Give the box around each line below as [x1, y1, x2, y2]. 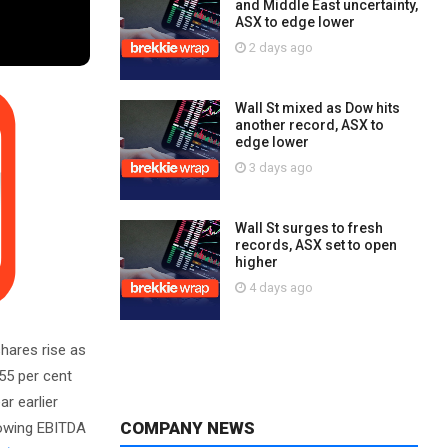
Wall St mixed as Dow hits [234, 100, 400, 116]
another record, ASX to [234, 117, 384, 133]
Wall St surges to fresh [234, 220, 383, 236]
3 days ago [245, 160, 313, 175]
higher [234, 254, 278, 270]
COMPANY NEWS [119, 418, 255, 438]
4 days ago [245, 280, 313, 295]
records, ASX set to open [234, 237, 397, 253]
